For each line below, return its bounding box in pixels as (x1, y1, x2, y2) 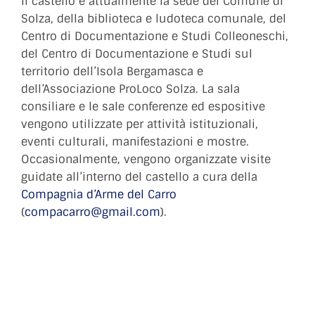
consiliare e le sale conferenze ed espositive (21, 98, 265, 114)
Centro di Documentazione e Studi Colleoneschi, (21, 28, 288, 44)
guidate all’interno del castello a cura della (21, 169, 257, 184)
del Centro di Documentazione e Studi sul (21, 46, 252, 61)
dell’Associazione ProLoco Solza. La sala (21, 81, 240, 96)
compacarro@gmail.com (25, 204, 160, 219)
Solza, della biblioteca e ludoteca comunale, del (21, 11, 286, 26)
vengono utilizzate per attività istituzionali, (21, 116, 258, 131)
